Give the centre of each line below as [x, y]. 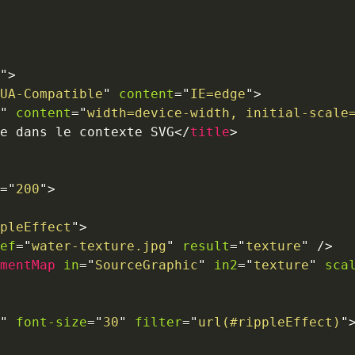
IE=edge [218, 94]
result [206, 246]
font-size [52, 322]
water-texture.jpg [99, 246]
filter [158, 322]
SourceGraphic [147, 265]
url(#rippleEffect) [269, 322]
